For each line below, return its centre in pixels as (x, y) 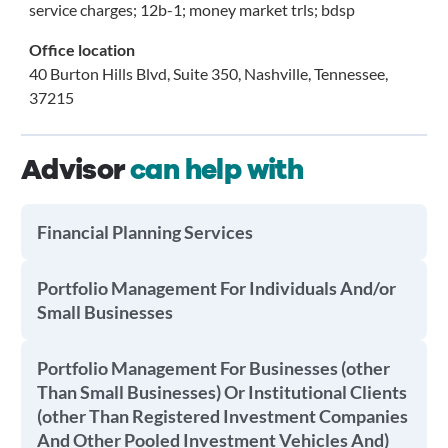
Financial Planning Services (144, 232)
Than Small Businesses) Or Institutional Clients (221, 392)
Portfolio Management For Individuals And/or (216, 288)
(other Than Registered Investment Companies (222, 416)
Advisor (75, 170)
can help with (217, 170)
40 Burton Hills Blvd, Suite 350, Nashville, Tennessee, (208, 73)
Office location (81, 49)
